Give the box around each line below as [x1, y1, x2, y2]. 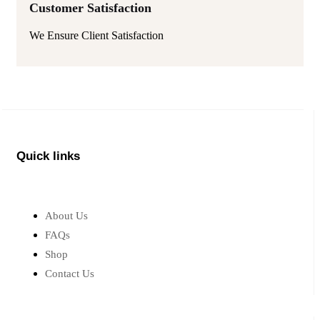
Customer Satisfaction [29, 41, 151, 56]
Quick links [16, 189, 80, 203]
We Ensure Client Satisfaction [29, 69, 164, 82]
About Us [45, 249, 88, 261]
